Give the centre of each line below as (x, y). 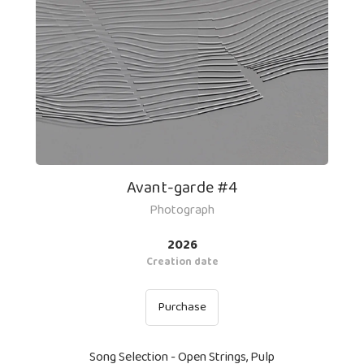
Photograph (182, 210)
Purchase (182, 308)
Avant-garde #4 (182, 188)
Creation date (182, 262)
